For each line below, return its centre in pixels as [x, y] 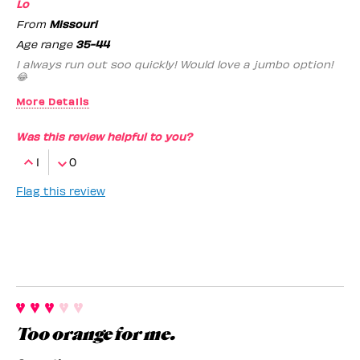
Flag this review [61, 190]
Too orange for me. [95, 334]
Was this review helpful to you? [104, 136]
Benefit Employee [73, 126]
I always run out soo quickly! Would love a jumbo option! [175, 63]
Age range [46, 43]
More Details [53, 100]
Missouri [73, 23]
